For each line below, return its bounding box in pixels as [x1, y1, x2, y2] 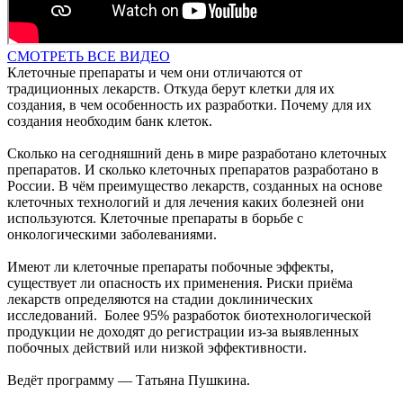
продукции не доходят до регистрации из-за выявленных [7, 323, 359, 339]
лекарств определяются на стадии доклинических [7, 291, 313, 307]
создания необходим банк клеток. [7, 112, 216, 129]
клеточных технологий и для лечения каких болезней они [7, 193, 364, 210]
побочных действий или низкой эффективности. [7, 339, 310, 355]
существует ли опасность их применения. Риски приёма [7, 274, 353, 291]
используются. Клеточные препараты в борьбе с [7, 210, 303, 226]
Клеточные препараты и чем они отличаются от [7, 64, 302, 80]
